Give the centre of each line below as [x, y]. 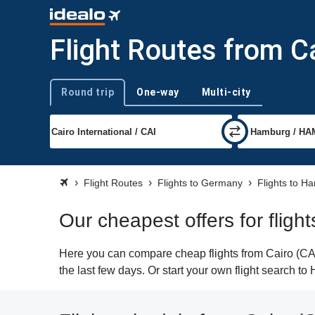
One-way [158, 92]
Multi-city [226, 92]
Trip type [67, 98]
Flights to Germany [200, 183]
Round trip [88, 92]
